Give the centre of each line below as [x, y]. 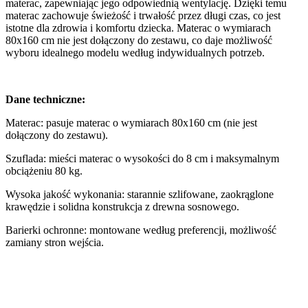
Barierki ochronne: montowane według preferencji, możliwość [141, 230]
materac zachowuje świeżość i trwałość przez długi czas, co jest [143, 15]
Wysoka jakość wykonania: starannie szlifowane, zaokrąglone [140, 194]
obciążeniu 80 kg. [44, 170]
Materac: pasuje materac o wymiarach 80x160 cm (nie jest [131, 122]
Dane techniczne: [45, 99]
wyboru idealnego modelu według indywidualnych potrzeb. [135, 52]
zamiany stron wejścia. [55, 242]
